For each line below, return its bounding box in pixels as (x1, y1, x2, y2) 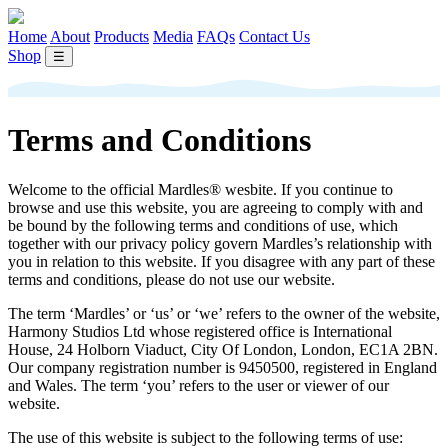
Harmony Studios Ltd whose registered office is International (8, 322, 392, 340)
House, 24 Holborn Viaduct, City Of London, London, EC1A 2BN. (8, 340, 438, 358)
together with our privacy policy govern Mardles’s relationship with (8, 234, 432, 252)
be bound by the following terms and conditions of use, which (8, 216, 398, 234)
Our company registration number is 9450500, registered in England (8, 358, 437, 376)
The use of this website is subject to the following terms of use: (8, 428, 403, 446)
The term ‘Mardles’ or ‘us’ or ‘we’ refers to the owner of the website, (8, 304, 440, 322)
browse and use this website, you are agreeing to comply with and (8, 198, 423, 216)
